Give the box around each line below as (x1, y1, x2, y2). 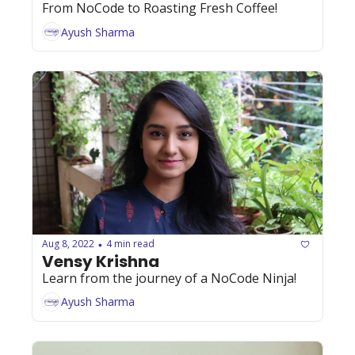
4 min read (106, 237, 155, 251)
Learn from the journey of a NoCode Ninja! (42, 269, 296, 287)
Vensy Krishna (42, 250, 159, 273)
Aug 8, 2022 (42, 237, 94, 251)
